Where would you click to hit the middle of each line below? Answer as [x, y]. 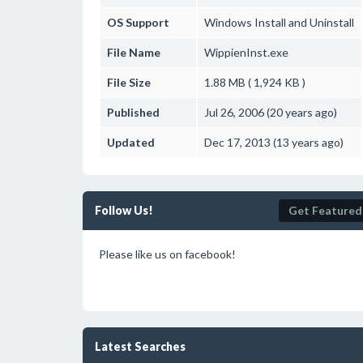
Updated [131, 142]
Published [133, 112]
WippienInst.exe [246, 52]
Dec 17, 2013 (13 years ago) [274, 142]
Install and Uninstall [303, 22]
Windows [228, 22]
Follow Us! [124, 210]
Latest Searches [140, 346]
